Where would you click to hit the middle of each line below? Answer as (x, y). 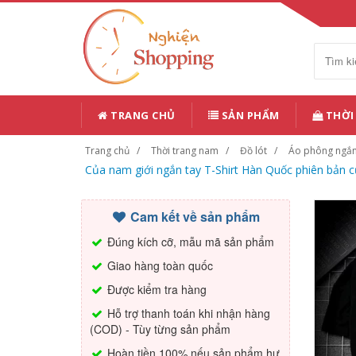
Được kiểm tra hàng (155, 289)
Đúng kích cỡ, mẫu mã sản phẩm (189, 242)
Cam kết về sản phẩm (194, 217)
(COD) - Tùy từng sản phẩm (160, 329)
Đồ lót (253, 151)
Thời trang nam (185, 151)
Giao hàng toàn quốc (159, 265)
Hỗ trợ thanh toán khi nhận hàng (187, 313)
